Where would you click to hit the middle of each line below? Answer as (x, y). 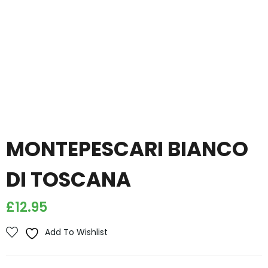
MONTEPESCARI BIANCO (127, 149)
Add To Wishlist (76, 232)
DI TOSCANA (68, 179)
